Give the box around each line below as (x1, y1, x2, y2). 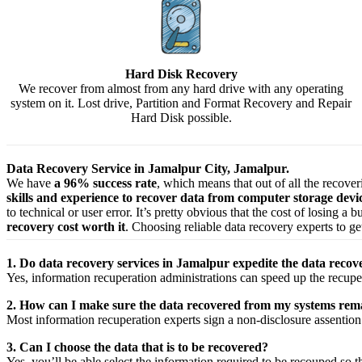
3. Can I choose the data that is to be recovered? (6, 340, 268, 355)
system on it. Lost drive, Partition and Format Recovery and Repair (11, 96, 352, 111)
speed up (261, 271, 306, 285)
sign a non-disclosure (200, 313, 314, 327)
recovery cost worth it (6, 220, 125, 234)
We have (6, 176, 54, 191)
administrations (160, 271, 237, 285)
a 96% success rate (54, 176, 157, 191)
